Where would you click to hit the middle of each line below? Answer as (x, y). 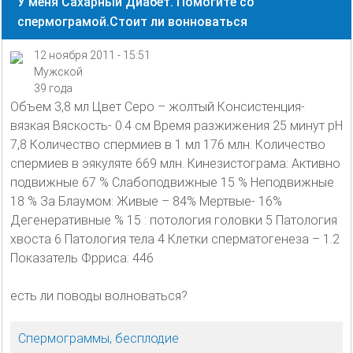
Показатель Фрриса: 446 (82, 258)
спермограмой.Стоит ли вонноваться (132, 22)
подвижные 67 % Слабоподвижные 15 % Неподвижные (172, 183)
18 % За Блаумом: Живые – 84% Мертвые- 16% (146, 202)
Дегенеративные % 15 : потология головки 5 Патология (174, 221)
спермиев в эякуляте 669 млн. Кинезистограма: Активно (175, 164)
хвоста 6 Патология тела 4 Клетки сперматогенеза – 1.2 (175, 240)
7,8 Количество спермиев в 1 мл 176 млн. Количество (168, 145)
